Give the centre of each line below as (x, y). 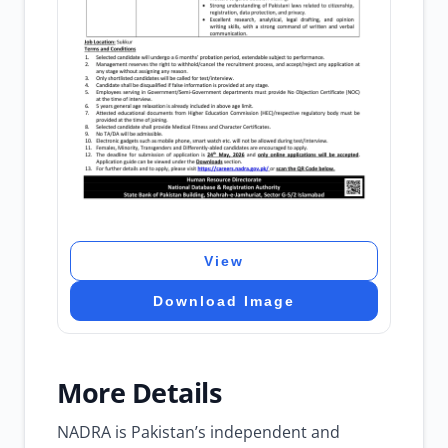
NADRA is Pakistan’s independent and (198, 432)
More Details (139, 392)
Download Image (224, 301)
